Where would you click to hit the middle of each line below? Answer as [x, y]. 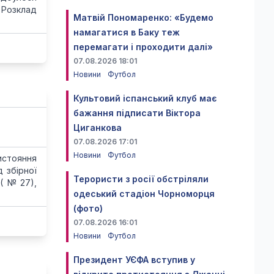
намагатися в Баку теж [127, 32]
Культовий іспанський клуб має [145, 98]
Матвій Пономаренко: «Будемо [143, 17]
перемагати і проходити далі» [143, 47]
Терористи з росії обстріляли [141, 179]
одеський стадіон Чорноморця [144, 194]
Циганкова [98, 128]
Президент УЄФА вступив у [134, 260]
